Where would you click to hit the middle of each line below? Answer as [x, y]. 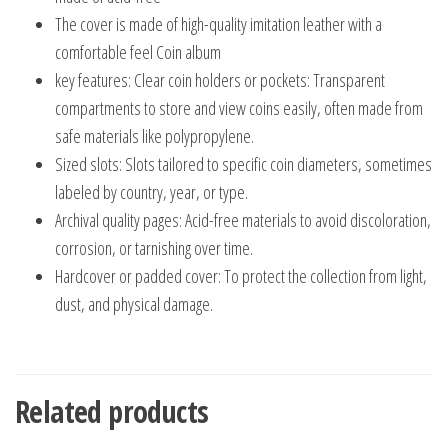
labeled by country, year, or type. [151, 192]
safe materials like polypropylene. [154, 136]
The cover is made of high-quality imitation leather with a [218, 24]
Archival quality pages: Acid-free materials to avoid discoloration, [243, 220]
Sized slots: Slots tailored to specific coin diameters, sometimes [243, 164]
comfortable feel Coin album [138, 52]
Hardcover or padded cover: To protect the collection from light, [241, 276]
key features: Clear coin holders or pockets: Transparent [220, 80]
